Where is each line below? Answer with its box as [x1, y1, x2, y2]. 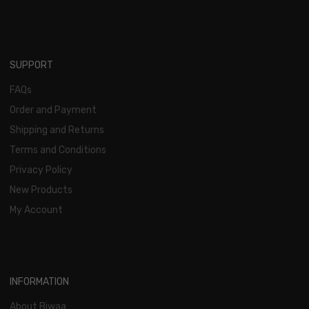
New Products [10, 183, 72, 196]
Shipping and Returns [10, 123, 104, 136]
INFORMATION [10, 275, 69, 288]
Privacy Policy [10, 163, 72, 176]
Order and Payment [10, 103, 97, 116]
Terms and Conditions [10, 143, 106, 156]
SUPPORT [10, 59, 53, 71]
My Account [10, 203, 63, 216]
